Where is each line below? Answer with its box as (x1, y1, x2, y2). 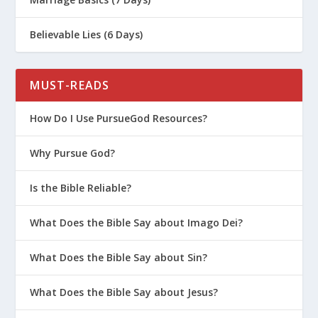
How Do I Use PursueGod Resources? (30, 111, 208, 126)
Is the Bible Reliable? (30, 181, 132, 195)
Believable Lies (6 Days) (30, 28, 143, 42)
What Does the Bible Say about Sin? (30, 251, 208, 265)
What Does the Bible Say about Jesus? (30, 285, 219, 300)
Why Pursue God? (30, 146, 116, 160)
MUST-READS (30, 77, 110, 94)
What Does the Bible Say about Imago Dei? (30, 216, 243, 230)
